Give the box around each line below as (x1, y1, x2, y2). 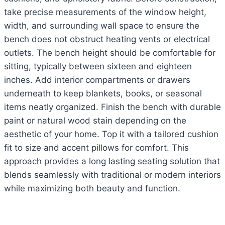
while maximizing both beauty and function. (4, 183, 180, 194)
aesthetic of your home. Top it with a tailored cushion (4, 129, 218, 140)
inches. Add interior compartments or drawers (4, 75, 190, 85)
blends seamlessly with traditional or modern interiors (4, 170, 221, 180)
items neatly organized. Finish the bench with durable (4, 102, 221, 113)
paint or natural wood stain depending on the (4, 116, 186, 126)
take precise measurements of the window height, (4, 7, 206, 18)
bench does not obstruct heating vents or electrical (4, 34, 210, 45)
